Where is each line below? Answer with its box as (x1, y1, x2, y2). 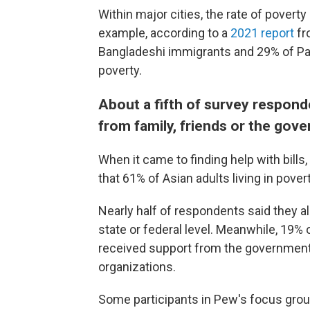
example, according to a (98, 26, 230, 40)
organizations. (98, 259, 176, 274)
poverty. (98, 63, 142, 77)
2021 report (230, 26, 294, 40)
